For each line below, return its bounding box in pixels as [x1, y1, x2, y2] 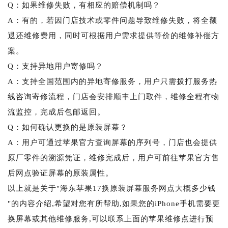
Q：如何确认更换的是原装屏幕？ [8, 123, 128, 131]
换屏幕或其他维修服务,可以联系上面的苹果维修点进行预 [8, 214, 214, 223]
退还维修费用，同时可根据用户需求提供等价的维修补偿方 [8, 31, 219, 40]
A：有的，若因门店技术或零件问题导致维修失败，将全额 [8, 16, 217, 24]
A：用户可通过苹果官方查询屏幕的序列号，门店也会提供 [8, 138, 217, 147]
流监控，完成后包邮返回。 [8, 107, 105, 116]
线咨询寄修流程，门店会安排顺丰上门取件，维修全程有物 [8, 92, 219, 101]
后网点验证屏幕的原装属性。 [8, 168, 113, 177]
